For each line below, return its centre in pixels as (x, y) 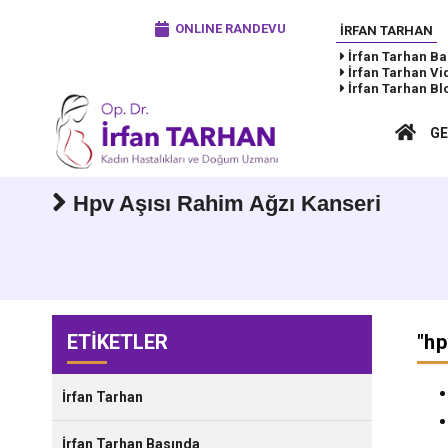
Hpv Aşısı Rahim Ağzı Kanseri (224, 204)
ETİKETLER (117, 342)
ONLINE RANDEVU (230, 29)
